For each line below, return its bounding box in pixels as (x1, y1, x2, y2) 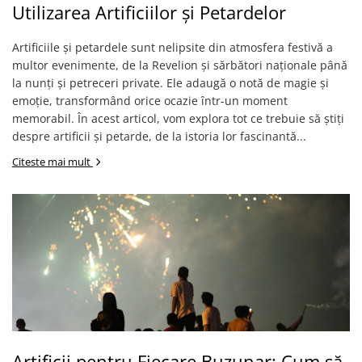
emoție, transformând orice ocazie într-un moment (12, 93, 288, 108)
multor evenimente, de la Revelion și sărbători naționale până (12, 57, 347, 73)
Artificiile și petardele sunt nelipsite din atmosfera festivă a (12, 40, 333, 55)
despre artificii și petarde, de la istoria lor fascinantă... (12, 128, 306, 144)
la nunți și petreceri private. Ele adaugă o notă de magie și (12, 75, 329, 90)
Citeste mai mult (12, 154, 93, 169)
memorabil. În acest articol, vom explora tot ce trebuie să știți (12, 111, 344, 126)
